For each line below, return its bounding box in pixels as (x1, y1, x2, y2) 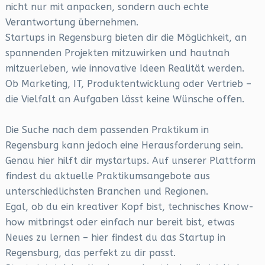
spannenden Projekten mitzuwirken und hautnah (5, 47, 230, 59)
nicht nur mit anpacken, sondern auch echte (5, 1, 209, 12)
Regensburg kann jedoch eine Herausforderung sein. (5, 140, 243, 151)
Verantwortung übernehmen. (5, 17, 138, 28)
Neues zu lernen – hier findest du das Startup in (5, 232, 225, 243)
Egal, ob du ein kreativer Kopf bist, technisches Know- (5, 201, 254, 212)
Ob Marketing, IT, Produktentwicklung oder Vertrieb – (5, 78, 251, 89)
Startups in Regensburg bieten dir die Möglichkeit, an (5, 32, 247, 43)
